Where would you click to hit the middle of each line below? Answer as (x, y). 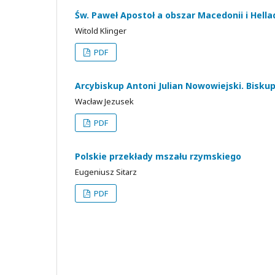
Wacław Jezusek (104, 101)
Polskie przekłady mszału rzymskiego (158, 156)
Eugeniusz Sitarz (106, 172)
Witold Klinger (101, 30)
